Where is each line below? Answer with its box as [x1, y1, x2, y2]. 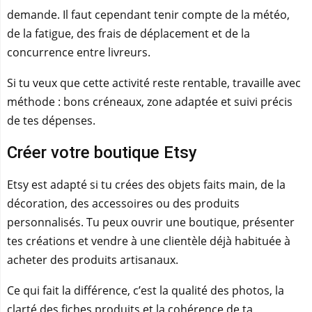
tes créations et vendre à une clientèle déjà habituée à [7, 233, 290, 249]
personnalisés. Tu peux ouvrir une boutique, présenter [7, 214, 295, 230]
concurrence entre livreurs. [7, 45, 150, 60]
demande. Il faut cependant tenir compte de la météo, [7, 7, 290, 22]
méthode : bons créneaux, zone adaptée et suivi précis [7, 94, 292, 109]
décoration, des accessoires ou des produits [7, 196, 240, 211]
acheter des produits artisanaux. [7, 252, 178, 267]
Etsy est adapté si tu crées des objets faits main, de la [7, 177, 286, 192]
